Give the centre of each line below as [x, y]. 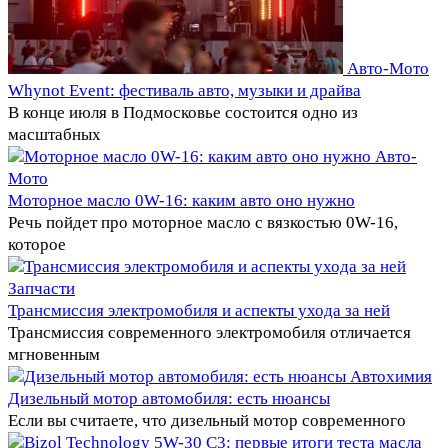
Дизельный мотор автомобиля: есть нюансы [169, 398]
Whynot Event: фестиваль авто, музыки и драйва [184, 90]
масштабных [54, 134]
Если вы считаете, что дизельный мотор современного [207, 420]
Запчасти [41, 288]
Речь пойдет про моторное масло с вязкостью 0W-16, [203, 222]
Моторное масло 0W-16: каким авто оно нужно [181, 200]
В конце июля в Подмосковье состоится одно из [183, 112]
